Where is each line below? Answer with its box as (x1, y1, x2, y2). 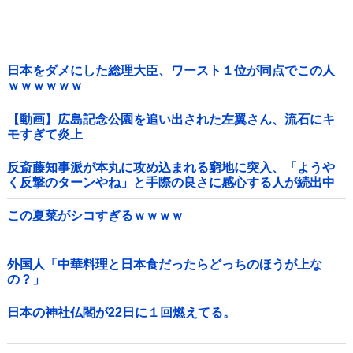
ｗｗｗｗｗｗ (7, 79, 83, 93)
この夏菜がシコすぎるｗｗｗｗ (7, 209, 184, 223)
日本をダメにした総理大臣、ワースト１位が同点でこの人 (7, 64, 335, 78)
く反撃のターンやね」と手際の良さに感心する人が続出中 (7, 175, 335, 189)
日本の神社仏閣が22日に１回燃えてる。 (7, 306, 236, 320)
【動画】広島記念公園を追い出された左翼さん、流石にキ (7, 112, 335, 126)
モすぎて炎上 (7, 127, 83, 141)
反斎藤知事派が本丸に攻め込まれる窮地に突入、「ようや (7, 160, 335, 174)
